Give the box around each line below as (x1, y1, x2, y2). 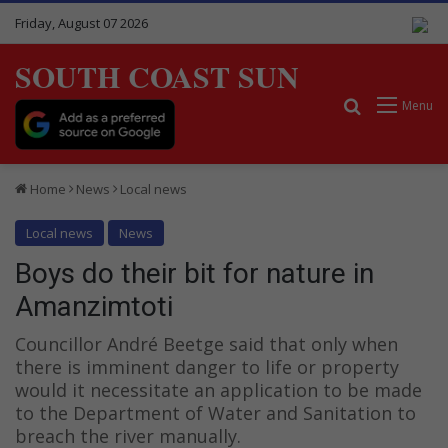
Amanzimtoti (15, 289, 173, 323)
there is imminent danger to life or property (15, 354, 399, 379)
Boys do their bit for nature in (15, 256, 374, 290)
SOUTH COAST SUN (15, 54, 299, 98)
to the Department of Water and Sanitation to (15, 400, 416, 425)
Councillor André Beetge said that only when (15, 331, 398, 356)
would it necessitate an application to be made (15, 377, 422, 402)
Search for (361, 92, 439, 115)
